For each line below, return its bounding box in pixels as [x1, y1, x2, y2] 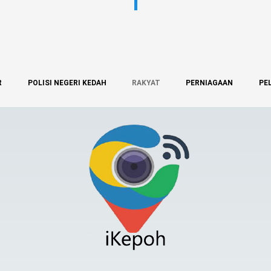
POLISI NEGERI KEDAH [27, 78, 106, 87]
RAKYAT [131, 78, 160, 87]
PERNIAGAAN [186, 78, 233, 87]
